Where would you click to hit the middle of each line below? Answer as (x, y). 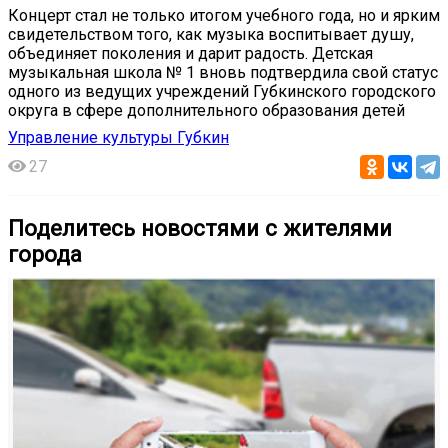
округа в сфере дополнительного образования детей (206, 110)
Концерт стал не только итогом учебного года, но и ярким (224, 15)
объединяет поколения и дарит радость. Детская (190, 53)
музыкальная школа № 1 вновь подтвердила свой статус (223, 72)
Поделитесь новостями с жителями (200, 228)
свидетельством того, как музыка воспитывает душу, (211, 34)
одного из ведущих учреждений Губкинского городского (222, 91)
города (45, 254)
